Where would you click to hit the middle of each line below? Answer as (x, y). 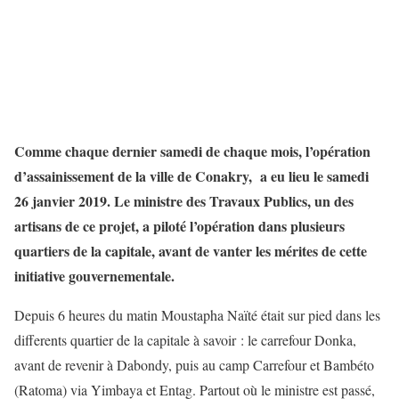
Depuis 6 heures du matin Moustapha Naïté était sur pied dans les (197, 315)
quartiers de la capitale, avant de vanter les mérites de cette (191, 251)
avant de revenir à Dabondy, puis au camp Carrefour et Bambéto (194, 365)
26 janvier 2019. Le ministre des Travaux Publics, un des (184, 201)
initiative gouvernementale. (94, 276)
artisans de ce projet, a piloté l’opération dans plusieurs (179, 226)
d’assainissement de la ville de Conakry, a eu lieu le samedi (191, 176)
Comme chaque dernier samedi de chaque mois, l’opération (192, 151)
